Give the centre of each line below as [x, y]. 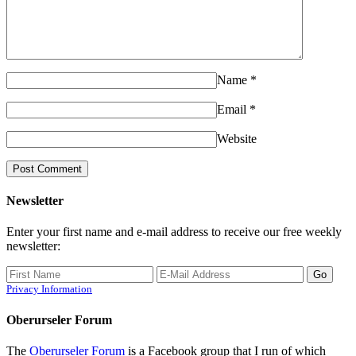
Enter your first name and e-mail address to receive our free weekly [174, 232]
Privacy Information [49, 289]
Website [237, 138]
